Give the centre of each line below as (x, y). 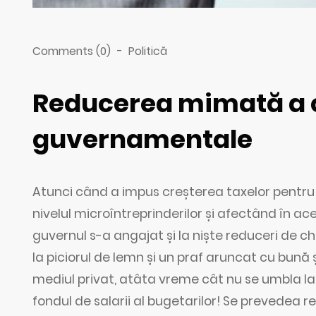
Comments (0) (72, 51)
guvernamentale (143, 139)
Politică (148, 51)
